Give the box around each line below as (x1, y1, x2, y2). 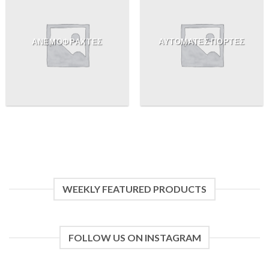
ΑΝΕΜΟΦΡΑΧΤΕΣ (32, 37, 103, 47)
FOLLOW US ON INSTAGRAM (68, 232, 201, 244)
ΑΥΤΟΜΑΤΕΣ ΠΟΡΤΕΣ (158, 37, 246, 47)
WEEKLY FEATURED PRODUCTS (62, 183, 207, 195)
